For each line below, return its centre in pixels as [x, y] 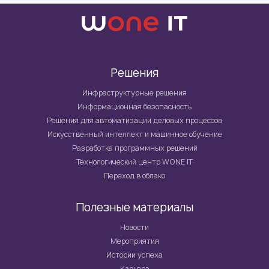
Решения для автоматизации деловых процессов [134, 120]
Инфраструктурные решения [134, 93]
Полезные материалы [134, 207]
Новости [134, 227]
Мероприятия [134, 241]
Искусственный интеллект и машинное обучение [134, 134]
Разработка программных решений [134, 148]
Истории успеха [134, 255]
